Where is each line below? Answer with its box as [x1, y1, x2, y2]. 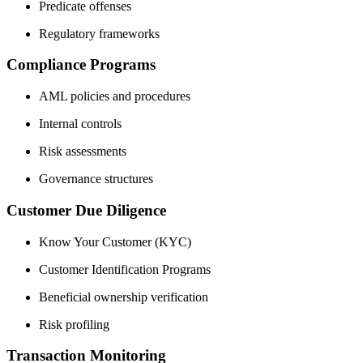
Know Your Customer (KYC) [39, 234, 191, 249]
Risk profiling [39, 317, 109, 331]
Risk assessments [39, 144, 126, 159]
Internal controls [39, 117, 122, 131]
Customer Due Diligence [6, 201, 166, 219]
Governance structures [39, 172, 153, 186]
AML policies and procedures [39, 89, 190, 104]
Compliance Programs [6, 56, 156, 74]
